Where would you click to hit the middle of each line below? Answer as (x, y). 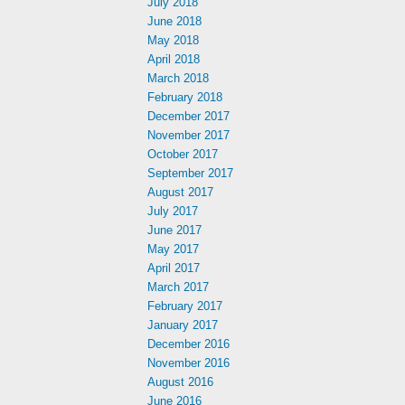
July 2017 (173, 211)
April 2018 (174, 59)
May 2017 (173, 249)
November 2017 (188, 135)
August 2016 (180, 382)
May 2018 (173, 40)
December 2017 (188, 116)
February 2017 (185, 306)
